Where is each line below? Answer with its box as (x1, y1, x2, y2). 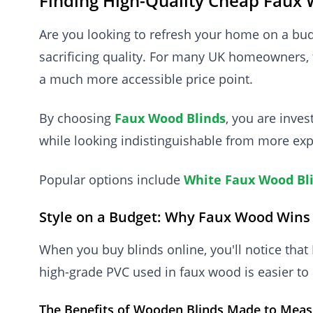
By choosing (39, 110, 115, 126)
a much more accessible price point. (39, 71, 253, 87)
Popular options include (39, 171, 184, 188)
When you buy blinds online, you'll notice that (39, 241, 312, 258)
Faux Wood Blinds (115, 110, 226, 126)
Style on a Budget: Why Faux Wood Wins (39, 208, 310, 226)
